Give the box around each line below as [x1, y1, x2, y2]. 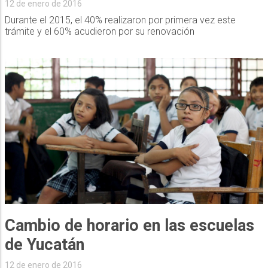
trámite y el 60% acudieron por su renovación [4, 25, 194, 37]
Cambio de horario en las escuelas [4, 216, 254, 236]
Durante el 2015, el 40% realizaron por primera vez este [4, 14, 236, 26]
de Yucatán [4, 235, 84, 255]
